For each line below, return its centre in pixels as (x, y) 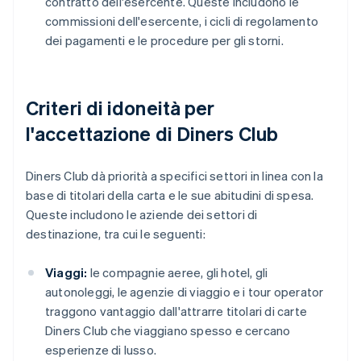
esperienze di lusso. (101, 350)
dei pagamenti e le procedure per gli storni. (164, 41)
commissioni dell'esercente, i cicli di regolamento (182, 21)
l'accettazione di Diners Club (152, 134)
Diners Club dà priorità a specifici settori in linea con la (174, 176)
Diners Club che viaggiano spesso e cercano (168, 331)
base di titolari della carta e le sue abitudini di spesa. (170, 195)
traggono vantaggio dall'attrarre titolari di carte (176, 311)
